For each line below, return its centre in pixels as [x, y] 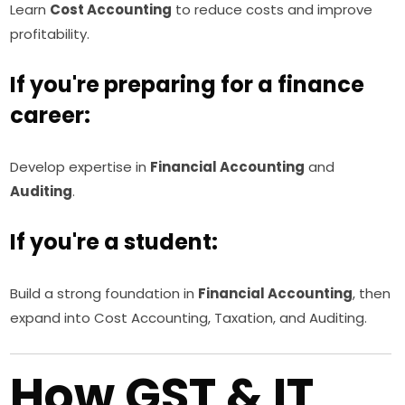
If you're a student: [114, 242]
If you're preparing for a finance [188, 85]
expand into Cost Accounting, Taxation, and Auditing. [189, 318]
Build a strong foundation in [104, 294]
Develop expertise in [80, 167]
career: [51, 116]
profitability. [50, 34]
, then [372, 294]
